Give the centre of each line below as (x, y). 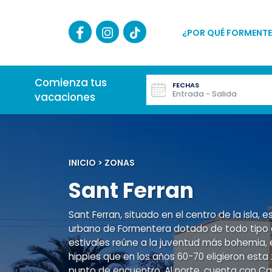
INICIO (82, 163)
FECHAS (186, 85)
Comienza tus (71, 83)
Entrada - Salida (205, 94)
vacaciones (65, 97)
